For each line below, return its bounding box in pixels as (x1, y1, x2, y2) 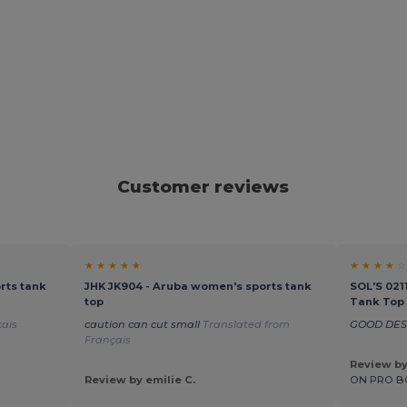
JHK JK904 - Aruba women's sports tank (84, 280, 312, 293)
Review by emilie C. (84, 372, 195, 386)
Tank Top (350, 295, 405, 309)
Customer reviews (117, 176, 290, 198)
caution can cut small (84, 317, 203, 331)
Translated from (202, 317, 290, 331)
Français (84, 333, 131, 346)
